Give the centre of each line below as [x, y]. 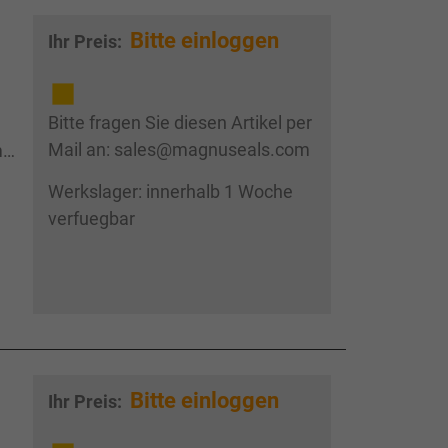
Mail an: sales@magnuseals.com [178, 150]
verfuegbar [91, 219]
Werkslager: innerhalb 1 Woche [170, 192]
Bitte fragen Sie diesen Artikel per [179, 123]
